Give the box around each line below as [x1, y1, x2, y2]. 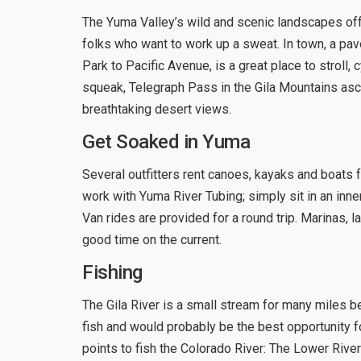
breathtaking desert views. [82, 101, 231, 117]
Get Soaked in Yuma [82, 130, 250, 153]
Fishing [82, 260, 143, 284]
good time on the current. [82, 231, 222, 247]
